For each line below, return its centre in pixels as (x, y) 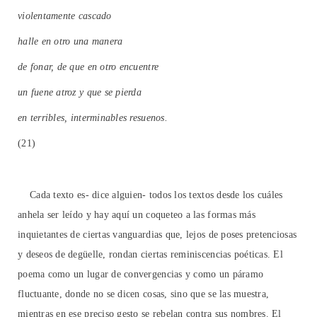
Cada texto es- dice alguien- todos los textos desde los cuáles (150, 195)
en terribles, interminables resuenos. (93, 118)
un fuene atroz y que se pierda (80, 93)
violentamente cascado (65, 16)
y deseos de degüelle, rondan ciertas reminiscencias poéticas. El (151, 255)
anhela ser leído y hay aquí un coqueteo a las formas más (137, 215)
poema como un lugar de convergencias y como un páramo (141, 275)
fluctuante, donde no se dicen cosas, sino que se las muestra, (144, 294)
